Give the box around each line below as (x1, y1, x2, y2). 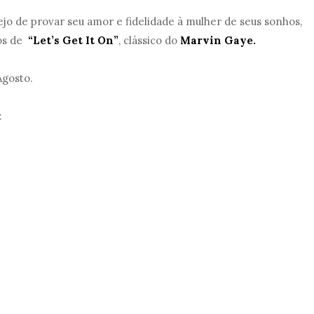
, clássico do (118, 34, 181, 48)
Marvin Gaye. (180, 34, 257, 48)
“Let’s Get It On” (28, 34, 119, 48)
